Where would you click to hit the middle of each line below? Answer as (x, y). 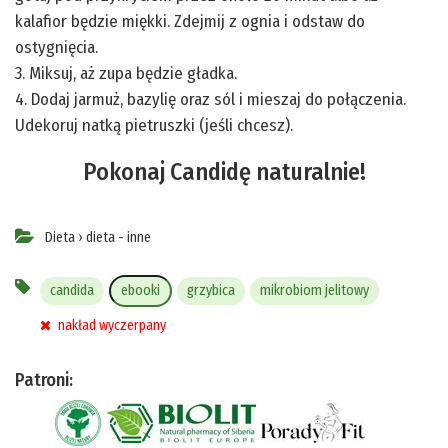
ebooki (141, 290)
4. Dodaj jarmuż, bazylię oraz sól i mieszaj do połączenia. (210, 99)
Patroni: (44, 379)
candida (72, 290)
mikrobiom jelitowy (315, 290)
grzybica (211, 290)
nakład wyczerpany (111, 325)
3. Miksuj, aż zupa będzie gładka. (126, 73)
